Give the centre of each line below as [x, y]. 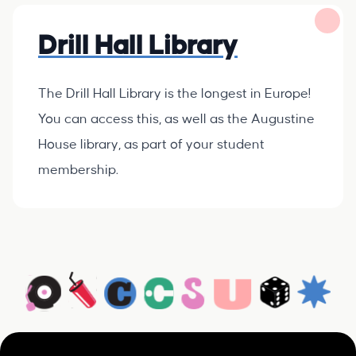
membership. [78, 170]
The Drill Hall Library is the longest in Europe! [174, 94]
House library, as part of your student [151, 145]
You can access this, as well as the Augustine [176, 119]
